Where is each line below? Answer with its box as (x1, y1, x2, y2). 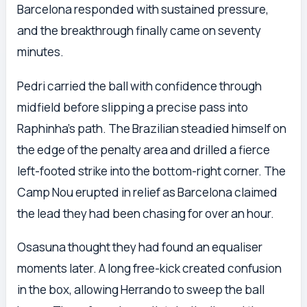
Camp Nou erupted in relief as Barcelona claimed (17, 184, 278, 200)
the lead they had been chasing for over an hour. (17, 205, 274, 221)
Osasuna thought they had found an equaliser (17, 239, 262, 256)
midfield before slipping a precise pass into (17, 99, 248, 115)
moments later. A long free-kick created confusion (17, 260, 282, 277)
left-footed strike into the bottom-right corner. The (17, 162, 286, 179)
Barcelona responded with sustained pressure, (17, 1, 269, 18)
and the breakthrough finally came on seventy (17, 23, 261, 39)
